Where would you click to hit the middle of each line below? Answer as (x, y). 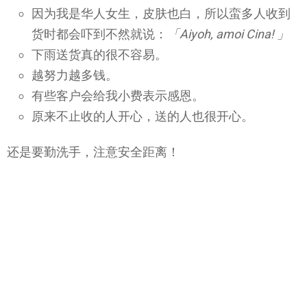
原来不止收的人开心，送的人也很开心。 (143, 116)
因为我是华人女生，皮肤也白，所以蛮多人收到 (161, 13)
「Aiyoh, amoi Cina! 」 (228, 34)
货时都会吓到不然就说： (99, 34)
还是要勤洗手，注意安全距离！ (93, 152)
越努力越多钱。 (75, 75)
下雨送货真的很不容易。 (99, 54)
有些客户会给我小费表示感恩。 (118, 95)
